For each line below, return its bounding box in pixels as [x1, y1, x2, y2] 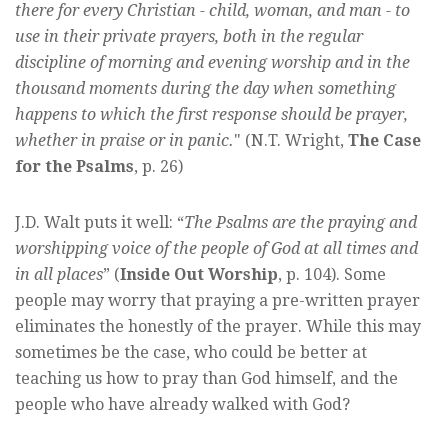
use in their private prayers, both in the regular [15, 27, 363, 47]
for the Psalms [15, 157, 134, 177]
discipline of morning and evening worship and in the [15, 53, 410, 73]
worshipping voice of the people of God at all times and [15, 239, 418, 259]
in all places [15, 265, 103, 285]
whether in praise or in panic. [15, 131, 234, 151]
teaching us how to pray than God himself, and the [15, 369, 398, 389]
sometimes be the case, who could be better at [15, 343, 367, 363]
